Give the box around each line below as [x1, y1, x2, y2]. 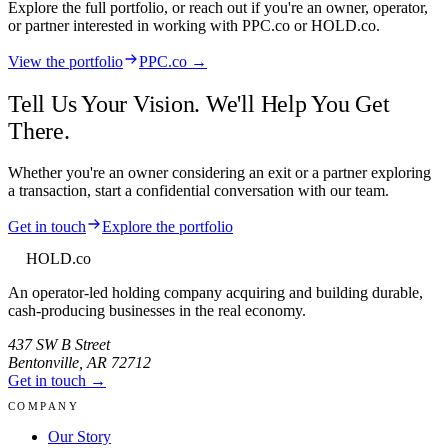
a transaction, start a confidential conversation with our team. [8, 182, 389, 200]
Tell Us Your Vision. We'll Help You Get [8, 90, 390, 117]
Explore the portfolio [102, 218, 233, 236]
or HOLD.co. [290, 16, 380, 34]
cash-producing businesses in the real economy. [8, 302, 306, 320]
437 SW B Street [8, 336, 110, 354]
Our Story [48, 427, 111, 445]
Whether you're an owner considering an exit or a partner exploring [8, 164, 431, 182]
